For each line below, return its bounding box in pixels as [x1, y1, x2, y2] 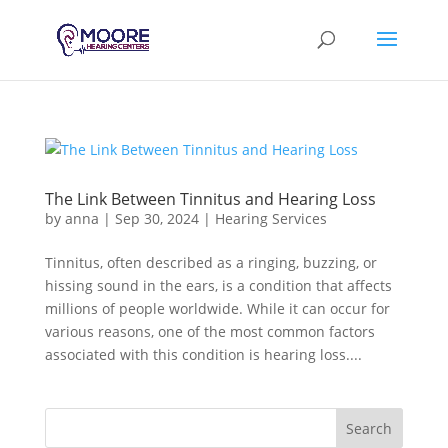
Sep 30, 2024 [114, 209, 199, 228]
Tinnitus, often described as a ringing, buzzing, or [44, 253, 377, 272]
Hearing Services [214, 209, 327, 228]
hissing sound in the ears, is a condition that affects [44, 276, 392, 295]
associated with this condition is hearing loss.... [44, 345, 362, 364]
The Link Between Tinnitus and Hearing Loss [44, 188, 376, 210]
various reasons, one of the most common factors [44, 322, 375, 341]
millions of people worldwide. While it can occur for [44, 299, 390, 318]
